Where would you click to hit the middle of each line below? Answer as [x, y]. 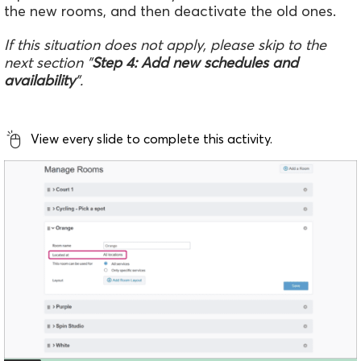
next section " [48, 62]
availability [39, 80]
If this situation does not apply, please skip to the [165, 44]
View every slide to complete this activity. [151, 139]
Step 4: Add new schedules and [195, 62]
